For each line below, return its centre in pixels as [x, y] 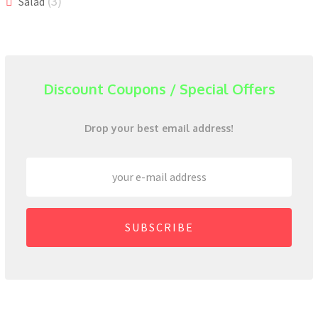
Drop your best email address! [159, 128]
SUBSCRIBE [159, 227]
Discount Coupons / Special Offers [159, 88]
